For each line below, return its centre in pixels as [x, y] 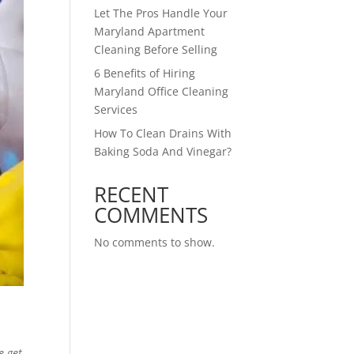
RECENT [132, 194]
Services [116, 109]
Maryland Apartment [150, 31]
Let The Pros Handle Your [161, 13]
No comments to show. [155, 242]
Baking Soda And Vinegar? [163, 151]
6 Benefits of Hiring [145, 73]
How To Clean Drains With [163, 133]
